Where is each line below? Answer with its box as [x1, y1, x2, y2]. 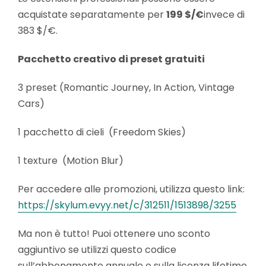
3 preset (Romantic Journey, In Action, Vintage [18, 81, 235, 94]
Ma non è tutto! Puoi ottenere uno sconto [18, 227, 210, 240]
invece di [204, 8, 245, 21]
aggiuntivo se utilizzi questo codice [18, 243, 176, 256]
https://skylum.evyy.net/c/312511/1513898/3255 [18, 198, 236, 212]
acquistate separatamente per [18, 8, 166, 21]
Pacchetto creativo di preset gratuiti [18, 52, 205, 66]
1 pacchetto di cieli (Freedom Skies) [18, 125, 191, 139]
